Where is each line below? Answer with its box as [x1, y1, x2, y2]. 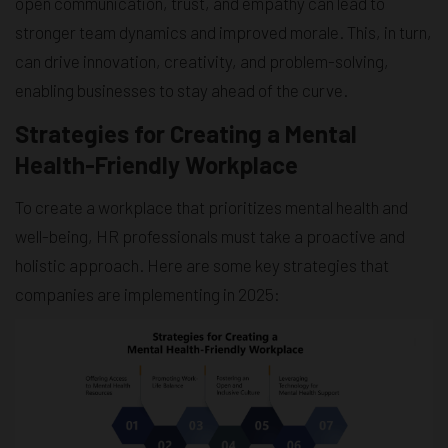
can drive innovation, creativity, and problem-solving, [15, 51, 389, 72]
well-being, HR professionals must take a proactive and [15, 226, 405, 247]
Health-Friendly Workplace [15, 150, 298, 180]
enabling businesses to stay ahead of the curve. [15, 80, 348, 101]
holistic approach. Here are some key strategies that [15, 255, 389, 276]
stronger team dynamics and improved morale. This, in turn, [15, 22, 432, 43]
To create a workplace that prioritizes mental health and [15, 197, 408, 218]
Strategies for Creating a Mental [15, 119, 357, 149]
